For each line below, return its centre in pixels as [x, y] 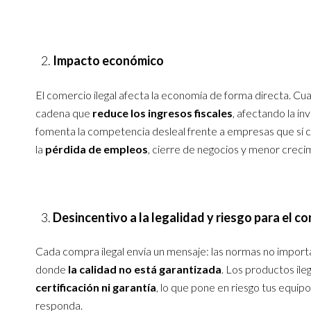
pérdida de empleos [96, 149]
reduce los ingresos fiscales [162, 112]
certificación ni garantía [95, 287]
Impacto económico [108, 61]
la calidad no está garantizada [144, 269]
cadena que [64, 112]
